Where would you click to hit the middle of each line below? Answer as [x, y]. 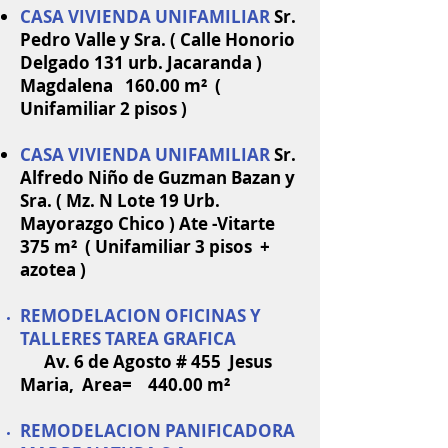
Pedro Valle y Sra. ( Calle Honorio [157, 39]
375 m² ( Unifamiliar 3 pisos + [145, 246]
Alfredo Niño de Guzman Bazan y [157, 177]
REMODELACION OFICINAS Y [140, 315]
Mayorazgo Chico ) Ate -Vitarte [149, 223]
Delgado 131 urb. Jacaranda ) [141, 62]
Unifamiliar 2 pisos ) [103, 108]
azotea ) [53, 269]
